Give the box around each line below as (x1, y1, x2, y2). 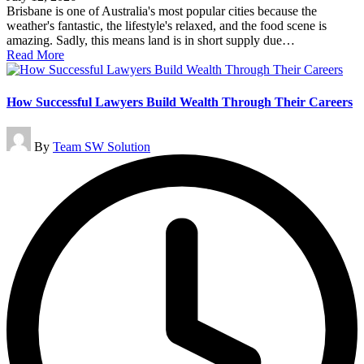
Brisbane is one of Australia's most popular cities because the (6, 4, 317, 19)
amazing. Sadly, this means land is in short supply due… (6, 33, 295, 48)
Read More (6, 48, 64, 63)
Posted (6, 125, 40, 140)
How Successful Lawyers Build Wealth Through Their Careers (6, 94, 353, 109)
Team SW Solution (53, 139, 150, 154)
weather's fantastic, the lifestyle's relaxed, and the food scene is (6, 19, 327, 33)
